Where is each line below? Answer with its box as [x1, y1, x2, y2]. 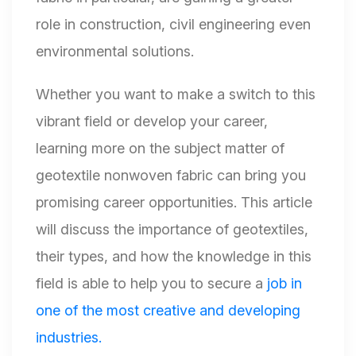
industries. [36, 329, 102, 346]
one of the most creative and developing [36, 302, 300, 319]
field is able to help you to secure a [36, 275, 263, 292]
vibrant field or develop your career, [36, 113, 268, 130]
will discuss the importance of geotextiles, [36, 221, 308, 238]
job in [263, 275, 302, 292]
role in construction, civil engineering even [36, 16, 311, 33]
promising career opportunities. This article [36, 194, 312, 211]
